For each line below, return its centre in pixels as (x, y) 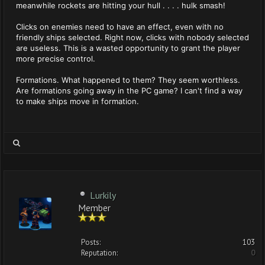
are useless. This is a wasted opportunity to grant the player (128, 48)
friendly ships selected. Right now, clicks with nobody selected (132, 37)
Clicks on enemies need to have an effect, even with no (120, 27)
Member (94, 207)
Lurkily (103, 195)
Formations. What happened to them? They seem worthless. (128, 80)
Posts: (91, 242)
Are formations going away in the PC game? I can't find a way (129, 91)
